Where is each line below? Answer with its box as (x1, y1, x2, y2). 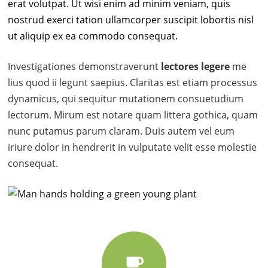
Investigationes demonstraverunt (8, 60, 159, 73)
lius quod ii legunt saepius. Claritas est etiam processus (8, 76, 258, 89)
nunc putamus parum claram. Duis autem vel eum (8, 124, 235, 138)
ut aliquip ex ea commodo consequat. (8, 29, 178, 42)
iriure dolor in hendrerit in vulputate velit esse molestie (8, 141, 257, 154)
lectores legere (159, 60, 230, 73)
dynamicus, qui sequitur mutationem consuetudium (8, 92, 244, 105)
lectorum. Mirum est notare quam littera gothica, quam (8, 108, 258, 121)
